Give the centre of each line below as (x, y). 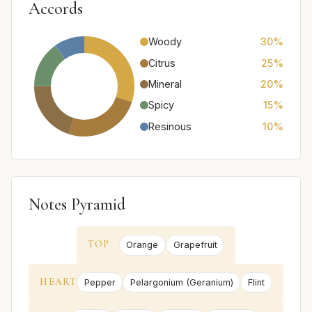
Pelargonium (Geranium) (181, 282)
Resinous (170, 126)
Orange (142, 245)
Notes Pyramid (77, 205)
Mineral (165, 84)
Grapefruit (195, 245)
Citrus (162, 63)
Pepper (100, 282)
